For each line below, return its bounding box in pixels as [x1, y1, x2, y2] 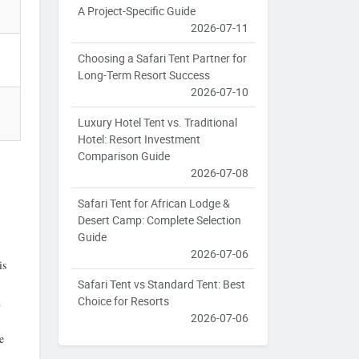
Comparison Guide [78, 148, 170, 164]
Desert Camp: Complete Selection [78, 212, 241, 228]
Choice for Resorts [78, 293, 169, 309]
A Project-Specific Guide [78, 3, 196, 19]
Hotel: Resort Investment [78, 131, 200, 147]
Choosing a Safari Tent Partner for [78, 50, 247, 67]
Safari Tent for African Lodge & [78, 196, 230, 212]
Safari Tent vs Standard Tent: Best [78, 276, 245, 292]
